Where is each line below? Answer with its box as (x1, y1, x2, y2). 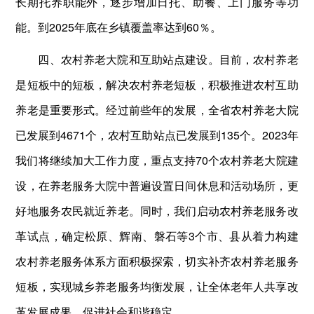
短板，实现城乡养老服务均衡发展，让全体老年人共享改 (15, 278, 299, 294)
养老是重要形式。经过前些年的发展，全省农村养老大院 (15, 101, 299, 118)
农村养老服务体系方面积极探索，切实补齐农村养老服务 (15, 252, 299, 269)
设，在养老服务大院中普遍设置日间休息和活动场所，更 (15, 177, 299, 193)
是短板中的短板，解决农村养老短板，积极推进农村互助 (15, 76, 299, 93)
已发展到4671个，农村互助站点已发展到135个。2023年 (15, 126, 299, 143)
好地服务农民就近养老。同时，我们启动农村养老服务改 (15, 202, 299, 219)
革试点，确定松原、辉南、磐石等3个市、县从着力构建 (15, 227, 299, 244)
